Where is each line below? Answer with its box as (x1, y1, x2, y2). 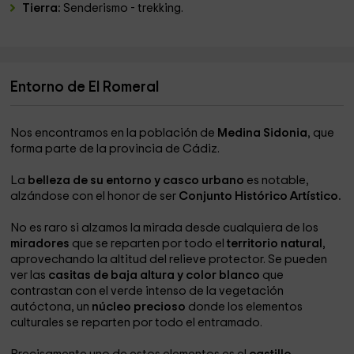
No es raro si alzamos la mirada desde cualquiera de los (10, 222, 319, 234)
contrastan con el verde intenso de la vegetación (10, 285, 284, 297)
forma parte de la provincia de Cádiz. (10, 143, 220, 155)
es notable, (244, 175, 310, 186)
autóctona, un (10, 301, 92, 313)
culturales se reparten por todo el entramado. (10, 317, 263, 329)
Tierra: (22, 2, 64, 14)
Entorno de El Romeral (10, 80, 160, 95)
